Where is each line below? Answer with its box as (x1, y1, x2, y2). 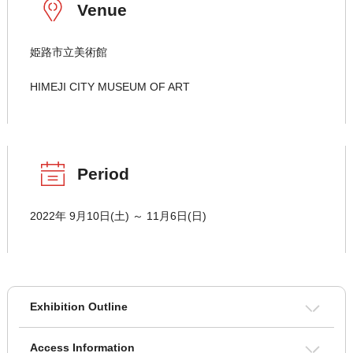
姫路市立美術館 (29, 46, 107, 59)
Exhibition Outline (29, 300, 128, 314)
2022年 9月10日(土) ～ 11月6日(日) (29, 210, 206, 223)
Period (76, 165, 129, 184)
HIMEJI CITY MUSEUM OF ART (29, 80, 190, 94)
